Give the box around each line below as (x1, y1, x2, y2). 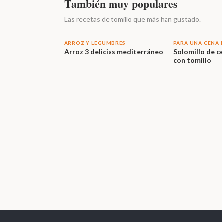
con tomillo (173, 56, 211, 64)
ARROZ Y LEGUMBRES (64, 40, 126, 46)
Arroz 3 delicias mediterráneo (64, 47, 163, 55)
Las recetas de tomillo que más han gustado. (64, 15, 201, 23)
